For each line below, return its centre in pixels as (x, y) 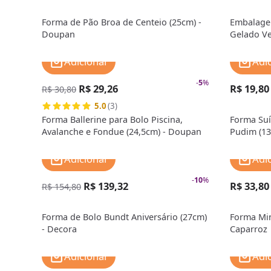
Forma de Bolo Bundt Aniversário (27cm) (125, 217)
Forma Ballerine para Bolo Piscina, (113, 119)
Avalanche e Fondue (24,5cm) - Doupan (122, 131)
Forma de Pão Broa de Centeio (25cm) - (122, 22)
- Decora (60, 229)
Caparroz (248, 229)
